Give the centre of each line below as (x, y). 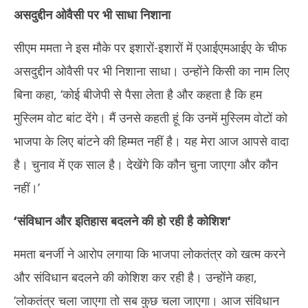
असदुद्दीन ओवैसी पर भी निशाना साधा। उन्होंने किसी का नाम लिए (152, 71)
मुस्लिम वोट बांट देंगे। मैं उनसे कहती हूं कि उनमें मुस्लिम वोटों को (151, 118)
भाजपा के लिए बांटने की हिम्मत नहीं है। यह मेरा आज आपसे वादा (151, 141)
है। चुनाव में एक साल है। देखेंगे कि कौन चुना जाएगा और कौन (146, 164)
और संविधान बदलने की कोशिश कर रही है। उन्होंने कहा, (135, 277)
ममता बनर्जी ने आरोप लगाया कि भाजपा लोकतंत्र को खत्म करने (150, 254)
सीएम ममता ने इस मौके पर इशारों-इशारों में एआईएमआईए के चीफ (150, 47)
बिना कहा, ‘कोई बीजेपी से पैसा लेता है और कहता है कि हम (138, 94)
